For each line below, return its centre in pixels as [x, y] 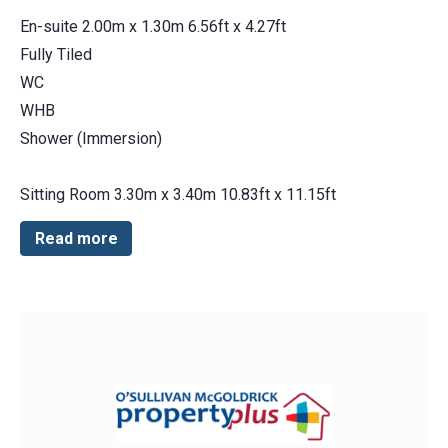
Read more [76, 238]
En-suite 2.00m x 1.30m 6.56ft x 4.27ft [153, 26]
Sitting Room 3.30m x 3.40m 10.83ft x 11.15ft [178, 194]
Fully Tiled [56, 54]
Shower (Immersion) [91, 138]
